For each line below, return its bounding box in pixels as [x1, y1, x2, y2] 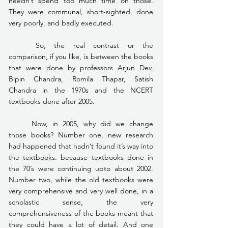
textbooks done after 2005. [9, 96, 95, 106]
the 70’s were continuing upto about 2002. [9, 163, 153, 173]
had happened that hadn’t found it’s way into [9, 141, 153, 151]
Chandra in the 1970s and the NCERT [9, 85, 153, 95]
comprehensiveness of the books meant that [9, 208, 153, 218]
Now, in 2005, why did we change [9, 119, 32, 128]
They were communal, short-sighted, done [9, 7, 153, 16]
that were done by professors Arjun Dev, [9, 63, 153, 72]
